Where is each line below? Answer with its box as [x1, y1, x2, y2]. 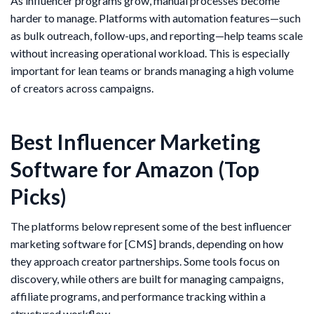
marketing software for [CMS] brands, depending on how [11, 237, 283, 251]
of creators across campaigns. [11, 81, 153, 95]
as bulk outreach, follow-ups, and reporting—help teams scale [11, 29, 303, 43]
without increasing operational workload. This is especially [11, 46, 289, 60]
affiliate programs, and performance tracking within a [11, 289, 266, 303]
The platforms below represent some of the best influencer [11, 219, 292, 233]
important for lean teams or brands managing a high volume [11, 64, 294, 78]
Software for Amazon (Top [11, 156, 259, 182]
